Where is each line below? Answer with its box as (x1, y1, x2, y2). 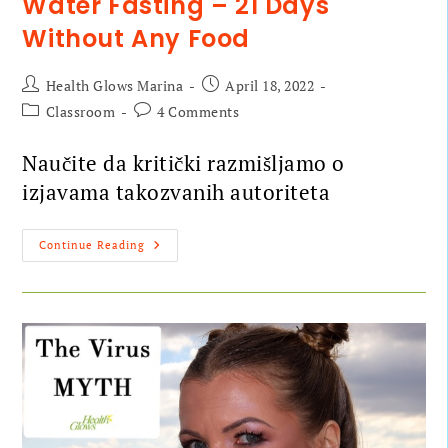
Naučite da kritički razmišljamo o (22, 148, 345, 177)
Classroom (45, 101, 116, 121)
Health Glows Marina (45, 75, 184, 95)
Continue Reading (39, 237, 146, 252)
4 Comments (157, 101, 240, 121)
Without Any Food (22, 21, 251, 55)
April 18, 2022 (225, 75, 315, 95)
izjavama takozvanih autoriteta (22, 177, 331, 206)
